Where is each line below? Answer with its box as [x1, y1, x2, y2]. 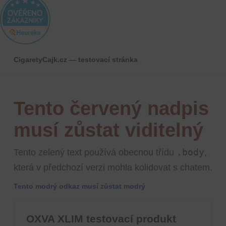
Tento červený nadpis [13, 98, 209, 120]
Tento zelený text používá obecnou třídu [13, 147, 177, 158]
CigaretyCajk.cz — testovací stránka [13, 55, 138, 64]
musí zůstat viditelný [13, 120, 203, 141]
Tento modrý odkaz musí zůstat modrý [13, 182, 145, 191]
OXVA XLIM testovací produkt [26, 213, 176, 225]
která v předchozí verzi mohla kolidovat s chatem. [13, 162, 212, 173]
